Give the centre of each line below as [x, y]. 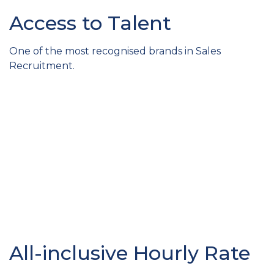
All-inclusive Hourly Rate [130, 253]
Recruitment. [42, 65]
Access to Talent [90, 23]
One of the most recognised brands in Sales [115, 51]
